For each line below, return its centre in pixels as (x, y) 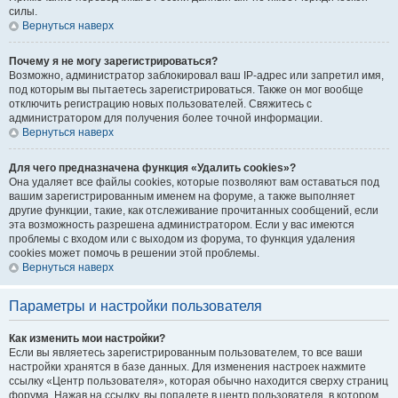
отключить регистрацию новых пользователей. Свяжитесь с (160, 104)
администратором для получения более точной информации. (166, 118)
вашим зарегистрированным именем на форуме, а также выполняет (182, 196)
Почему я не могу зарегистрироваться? (113, 61)
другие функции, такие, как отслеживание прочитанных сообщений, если (194, 211)
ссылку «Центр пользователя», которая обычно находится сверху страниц (199, 381)
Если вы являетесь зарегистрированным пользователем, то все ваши (186, 353)
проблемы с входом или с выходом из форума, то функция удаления (182, 239)
